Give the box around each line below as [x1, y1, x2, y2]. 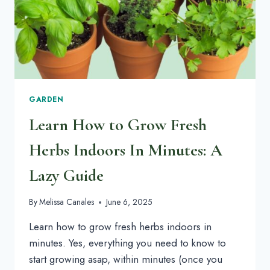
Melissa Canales [39, 196, 95, 209]
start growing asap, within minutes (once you [29, 252, 222, 267]
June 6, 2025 [106, 196, 153, 209]
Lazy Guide [29, 165, 104, 186]
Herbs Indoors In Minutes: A [29, 139, 222, 160]
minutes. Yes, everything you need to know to [29, 236, 226, 251]
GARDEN [29, 93, 64, 104]
